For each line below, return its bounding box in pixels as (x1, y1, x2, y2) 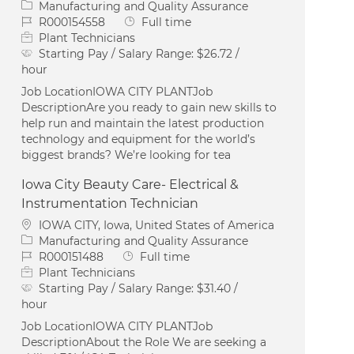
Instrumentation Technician (21, 195, 199, 211)
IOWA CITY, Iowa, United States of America (39, 217, 275, 232)
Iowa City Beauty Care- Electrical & (21, 176, 239, 192)
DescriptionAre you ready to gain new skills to (21, 100, 277, 115)
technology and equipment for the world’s (21, 131, 256, 146)
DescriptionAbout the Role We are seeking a (21, 334, 267, 349)
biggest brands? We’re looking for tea (21, 147, 232, 162)
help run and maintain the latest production (21, 115, 265, 130)
